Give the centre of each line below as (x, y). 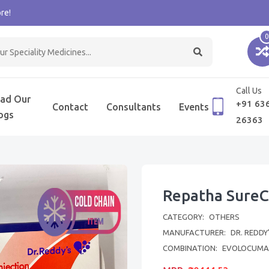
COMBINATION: (191, 248)
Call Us (249, 91)
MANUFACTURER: (195, 232)
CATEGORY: (184, 217)
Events (194, 107)
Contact (70, 107)
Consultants (133, 107)
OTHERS (224, 217)
